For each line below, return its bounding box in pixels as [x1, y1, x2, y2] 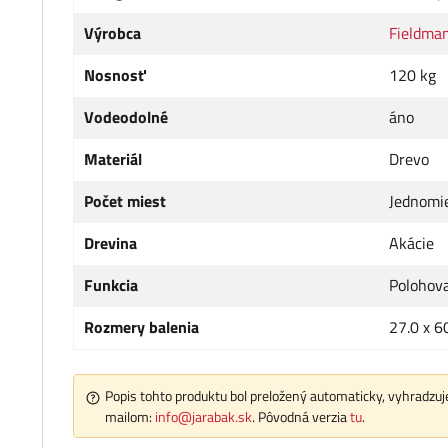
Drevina [84, 231, 137, 256]
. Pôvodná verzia [252, 406, 350, 428]
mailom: [105, 406, 155, 428]
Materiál [84, 147, 142, 172]
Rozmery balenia [84, 315, 199, 340]
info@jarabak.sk [155, 406, 252, 428]
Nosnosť [84, 63, 146, 88]
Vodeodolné [84, 105, 168, 130]
